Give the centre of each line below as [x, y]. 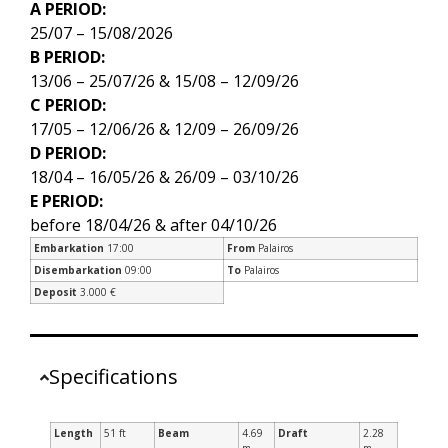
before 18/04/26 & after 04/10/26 [153, 225]
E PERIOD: [66, 201]
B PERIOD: [67, 57]
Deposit [55, 292]
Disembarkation [78, 270]
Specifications [114, 377]
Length [73, 433]
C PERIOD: [68, 105]
